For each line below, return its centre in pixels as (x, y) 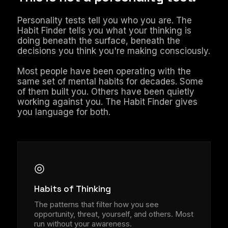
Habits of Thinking (73, 189)
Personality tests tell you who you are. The (105, 20)
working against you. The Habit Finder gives (107, 102)
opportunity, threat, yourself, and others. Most (114, 214)
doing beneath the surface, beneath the (99, 41)
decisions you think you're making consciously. (114, 51)
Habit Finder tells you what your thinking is (104, 31)
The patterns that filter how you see (96, 204)
